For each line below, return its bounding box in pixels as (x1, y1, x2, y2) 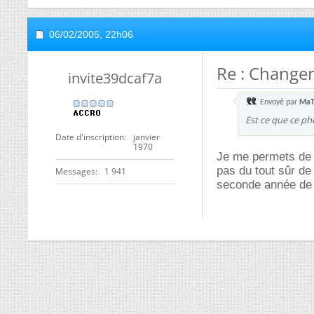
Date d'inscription (55, 131, 124, 143)
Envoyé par (258, 98, 299, 107)
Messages (55, 165, 95, 177)
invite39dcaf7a (68, 69, 162, 88)
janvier (133, 131, 160, 143)
